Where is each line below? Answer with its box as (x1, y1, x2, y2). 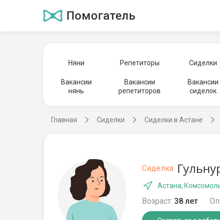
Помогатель (66, 9, 136, 23)
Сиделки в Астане (144, 116, 203, 124)
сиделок (190, 87, 217, 95)
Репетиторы (119, 59, 160, 67)
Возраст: (142, 196, 172, 206)
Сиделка (142, 164, 173, 173)
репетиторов (118, 87, 161, 95)
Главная (51, 116, 77, 124)
